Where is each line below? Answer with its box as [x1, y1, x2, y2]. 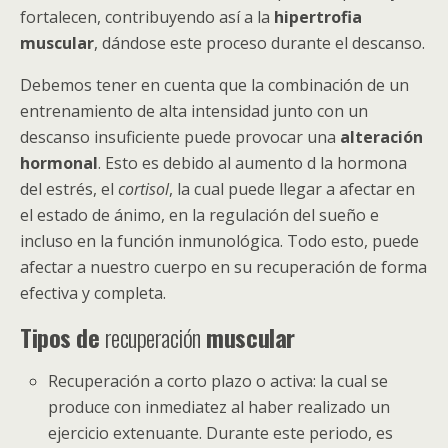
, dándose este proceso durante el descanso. [94, 32, 425, 54]
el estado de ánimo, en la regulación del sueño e [20, 204, 379, 226]
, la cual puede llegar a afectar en [169, 178, 415, 200]
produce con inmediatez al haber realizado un [48, 396, 391, 418]
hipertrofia [274, 6, 362, 28]
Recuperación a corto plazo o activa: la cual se [48, 370, 389, 392]
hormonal [20, 152, 98, 174]
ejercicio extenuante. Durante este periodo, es [48, 422, 394, 444]
